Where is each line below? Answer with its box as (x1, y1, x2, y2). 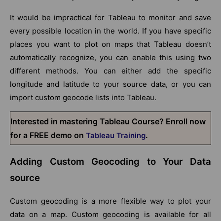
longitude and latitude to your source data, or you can (10, 79, 211, 89)
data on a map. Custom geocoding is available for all (10, 209, 211, 219)
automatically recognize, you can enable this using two (10, 52, 211, 62)
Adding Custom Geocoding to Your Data (10, 155, 211, 167)
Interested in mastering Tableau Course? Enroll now (10, 116, 206, 126)
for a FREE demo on (10, 130, 86, 140)
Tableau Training (86, 130, 146, 140)
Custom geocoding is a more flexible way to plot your (10, 196, 211, 206)
